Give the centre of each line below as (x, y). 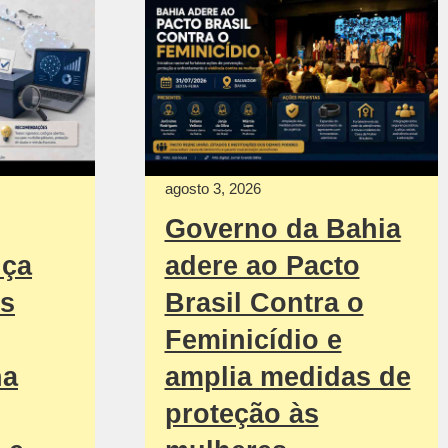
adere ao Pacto (262, 265)
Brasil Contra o (264, 302)
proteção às (241, 413)
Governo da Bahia (282, 228)
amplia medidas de (287, 376)
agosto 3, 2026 (212, 188)
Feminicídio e (253, 339)
